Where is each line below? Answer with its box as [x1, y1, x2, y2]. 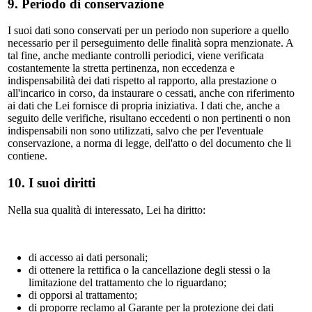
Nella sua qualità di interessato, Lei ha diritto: [8, 203, 205, 216]
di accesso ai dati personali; [29, 251, 148, 263]
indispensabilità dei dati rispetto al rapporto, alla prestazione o [8, 75, 276, 87]
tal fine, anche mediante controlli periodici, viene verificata [8, 49, 264, 62]
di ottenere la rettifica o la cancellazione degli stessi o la [29, 263, 270, 276]
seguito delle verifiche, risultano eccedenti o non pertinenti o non [8, 112, 290, 125]
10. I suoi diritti [8, 175, 95, 191]
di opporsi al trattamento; [29, 288, 137, 301]
